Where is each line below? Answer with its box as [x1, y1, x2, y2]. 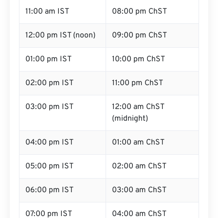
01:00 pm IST [25, 54, 72, 64]
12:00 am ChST [112, 102, 164, 112]
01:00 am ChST [112, 138, 164, 147]
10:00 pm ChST [112, 54, 165, 64]
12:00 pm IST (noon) [25, 31, 95, 40]
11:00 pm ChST [112, 78, 163, 88]
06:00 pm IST [25, 185, 73, 195]
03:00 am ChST [112, 185, 166, 195]
